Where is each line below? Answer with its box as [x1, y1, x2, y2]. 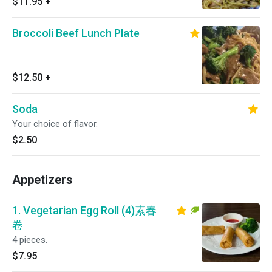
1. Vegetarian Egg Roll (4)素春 [12, 204, 157, 217]
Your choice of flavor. [12, 118, 98, 129]
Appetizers [12, 172, 73, 187]
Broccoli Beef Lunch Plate [12, 27, 140, 39]
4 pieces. [12, 234, 47, 245]
